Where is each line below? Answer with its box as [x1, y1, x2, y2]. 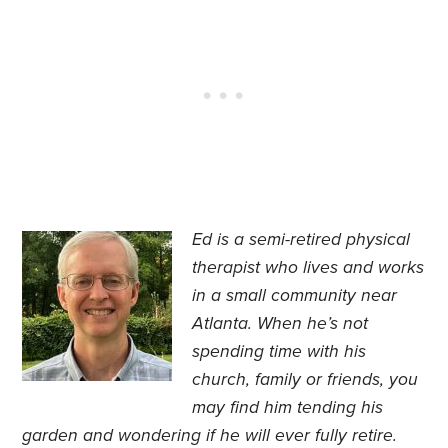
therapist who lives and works [192, 257, 425, 279]
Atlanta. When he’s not [192, 313, 369, 335]
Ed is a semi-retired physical [192, 229, 411, 251]
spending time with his [192, 341, 367, 363]
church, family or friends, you [192, 369, 419, 391]
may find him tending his [192, 397, 384, 419]
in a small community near [192, 285, 398, 307]
